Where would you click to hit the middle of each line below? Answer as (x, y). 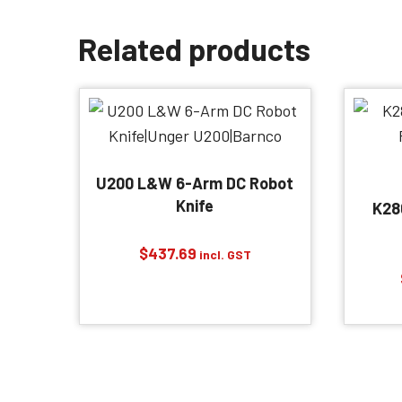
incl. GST (225, 254)
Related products (194, 49)
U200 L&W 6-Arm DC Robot (195, 183)
